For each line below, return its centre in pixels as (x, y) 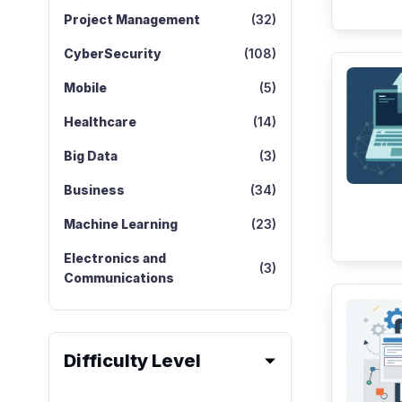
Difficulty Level (132, 361)
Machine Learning (120, 224)
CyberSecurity (112, 53)
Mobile (85, 87)
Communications (118, 278)
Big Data (90, 156)
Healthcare (100, 122)
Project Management (131, 19)
